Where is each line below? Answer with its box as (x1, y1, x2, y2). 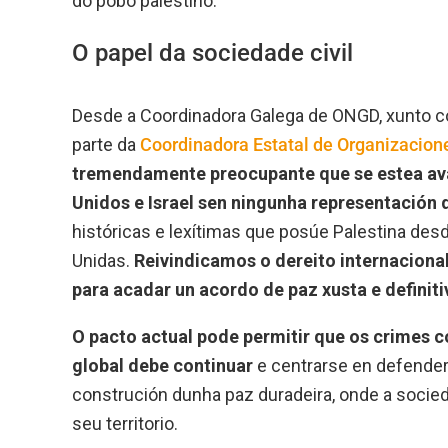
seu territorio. (72, 412, 178, 434)
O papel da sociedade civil (72, 38, 353, 67)
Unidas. (72, 249, 134, 271)
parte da (72, 133, 140, 155)
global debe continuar (72, 354, 253, 376)
